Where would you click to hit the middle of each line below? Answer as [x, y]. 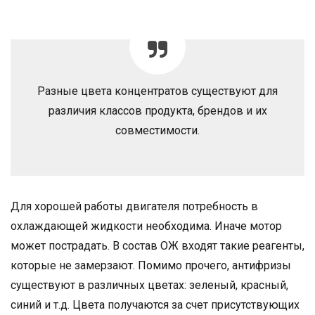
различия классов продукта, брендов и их [157, 111]
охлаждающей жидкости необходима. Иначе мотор [146, 226]
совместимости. [157, 131]
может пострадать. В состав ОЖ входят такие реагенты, [157, 246]
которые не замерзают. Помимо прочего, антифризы [151, 266]
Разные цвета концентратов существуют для [157, 91]
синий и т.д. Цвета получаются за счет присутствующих [155, 305]
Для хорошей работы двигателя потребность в [134, 207]
